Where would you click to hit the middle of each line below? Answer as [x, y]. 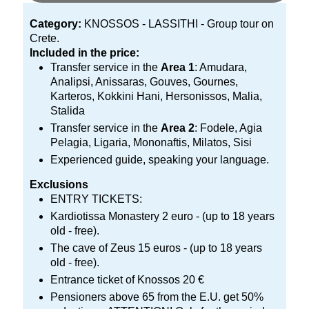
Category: [56, 24]
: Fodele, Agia [228, 128]
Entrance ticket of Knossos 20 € [127, 280]
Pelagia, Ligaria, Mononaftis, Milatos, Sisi [151, 142]
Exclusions [59, 185]
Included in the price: [84, 53]
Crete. [44, 38]
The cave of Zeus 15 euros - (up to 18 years [156, 248]
